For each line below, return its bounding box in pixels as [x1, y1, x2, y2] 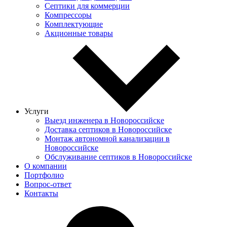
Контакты [24, 189, 58, 198]
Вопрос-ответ [24, 180, 71, 188]
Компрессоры [45, 11, 92, 19]
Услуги [24, 107, 51, 116]
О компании [24, 162, 67, 170]
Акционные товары [45, 29, 113, 37]
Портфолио [24, 171, 64, 179]
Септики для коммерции [45, 2, 130, 10]
